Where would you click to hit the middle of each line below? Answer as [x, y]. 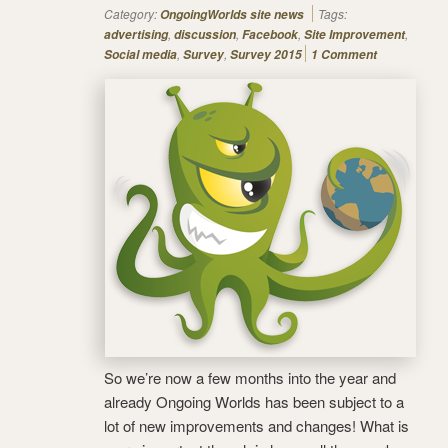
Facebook [270, 34]
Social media [140, 54]
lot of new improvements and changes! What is [256, 425]
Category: [132, 13]
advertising [136, 34]
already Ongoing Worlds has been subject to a [254, 401]
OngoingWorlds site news [232, 14]
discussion [205, 34]
